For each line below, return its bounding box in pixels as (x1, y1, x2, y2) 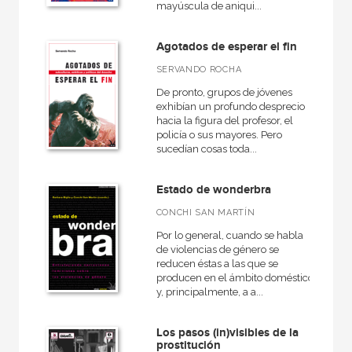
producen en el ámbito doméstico (156, 272, 313, 284)
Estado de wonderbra (156, 182, 271, 197)
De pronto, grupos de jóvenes (156, 86, 292, 98)
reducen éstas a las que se (156, 258, 278, 269)
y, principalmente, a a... (156, 286, 263, 298)
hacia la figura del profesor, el (156, 115, 293, 126)
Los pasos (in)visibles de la (156, 325, 299, 340)
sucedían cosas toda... (156, 143, 257, 155)
